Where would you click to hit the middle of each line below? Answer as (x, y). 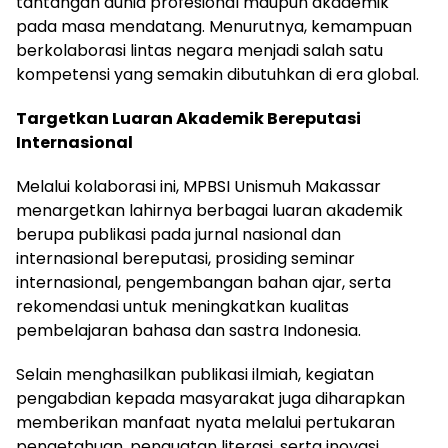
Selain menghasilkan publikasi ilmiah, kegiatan (195, 374)
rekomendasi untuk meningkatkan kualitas (182, 306)
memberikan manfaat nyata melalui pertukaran (205, 422)
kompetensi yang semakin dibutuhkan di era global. (217, 74)
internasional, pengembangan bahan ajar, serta (203, 282)
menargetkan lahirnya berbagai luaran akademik (209, 210)
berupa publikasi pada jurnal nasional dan (178, 234)
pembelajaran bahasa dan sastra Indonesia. (188, 330)
